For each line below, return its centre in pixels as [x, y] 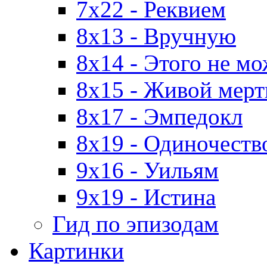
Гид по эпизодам [136, 224]
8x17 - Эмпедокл [159, 117]
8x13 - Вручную [156, 36]
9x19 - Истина [146, 197]
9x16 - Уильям [148, 170]
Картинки [76, 251]
